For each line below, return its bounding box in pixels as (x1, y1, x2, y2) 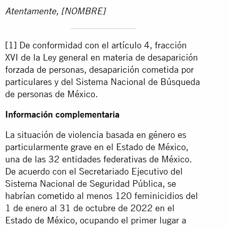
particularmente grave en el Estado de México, (5, 141, 188, 152)
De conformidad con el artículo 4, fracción (17, 39, 187, 50)
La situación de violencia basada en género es (5, 129, 186, 140)
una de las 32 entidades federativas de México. (5, 153, 192, 164)
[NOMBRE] (61, 7, 105, 17)
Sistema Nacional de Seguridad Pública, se (5, 178, 176, 189)
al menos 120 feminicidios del (74, 190, 198, 201)
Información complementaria (5, 108, 120, 120)
